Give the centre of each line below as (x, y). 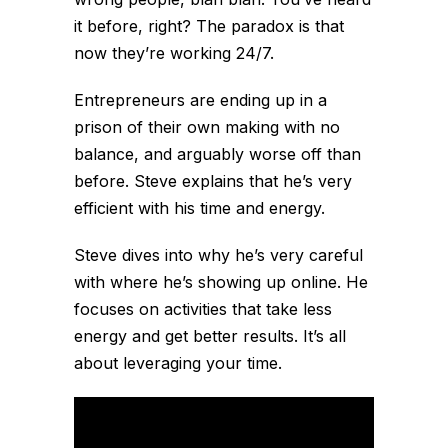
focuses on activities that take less (203, 308)
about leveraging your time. (178, 362)
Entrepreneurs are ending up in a (200, 99)
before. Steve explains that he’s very (213, 180)
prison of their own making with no (207, 126)
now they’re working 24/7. (174, 52)
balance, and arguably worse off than (217, 153)
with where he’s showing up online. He (221, 281)
